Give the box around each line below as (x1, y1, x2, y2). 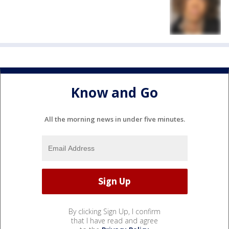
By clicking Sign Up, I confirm (68, 206, 161, 216)
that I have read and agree (71, 215, 158, 225)
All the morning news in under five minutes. (44, 114, 185, 124)
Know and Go (71, 83, 158, 102)
